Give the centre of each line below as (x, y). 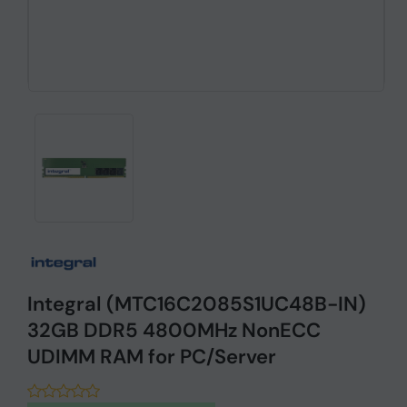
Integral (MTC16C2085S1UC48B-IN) (197, 303)
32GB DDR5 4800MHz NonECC (174, 330)
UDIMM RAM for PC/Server (152, 356)
